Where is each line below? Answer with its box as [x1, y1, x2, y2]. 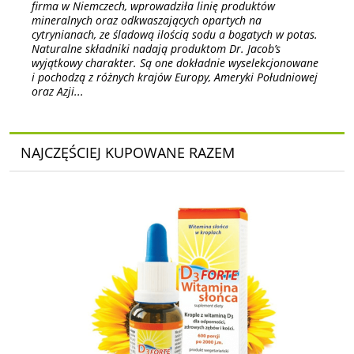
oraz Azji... [32, 84, 84, 100]
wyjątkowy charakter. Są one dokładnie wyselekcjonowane [32, 55, 318, 71]
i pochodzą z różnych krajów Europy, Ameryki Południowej [32, 70, 318, 85]
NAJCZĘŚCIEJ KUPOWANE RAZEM [20, 142, 235, 162]
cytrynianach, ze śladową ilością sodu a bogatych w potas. [32, 27, 318, 43]
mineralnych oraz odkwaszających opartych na [32, 13, 262, 28]
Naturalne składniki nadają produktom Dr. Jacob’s [32, 41, 281, 57]
